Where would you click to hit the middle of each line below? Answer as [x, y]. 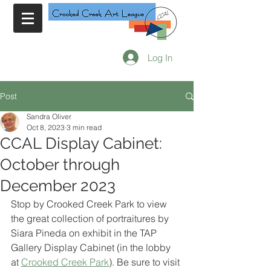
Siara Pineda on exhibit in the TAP [85, 233]
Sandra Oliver [49, 116]
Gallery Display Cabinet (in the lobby [92, 247]
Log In [160, 57]
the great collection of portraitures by [91, 218]
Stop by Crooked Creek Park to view [90, 204]
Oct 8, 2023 [46, 127]
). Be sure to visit [145, 262]
